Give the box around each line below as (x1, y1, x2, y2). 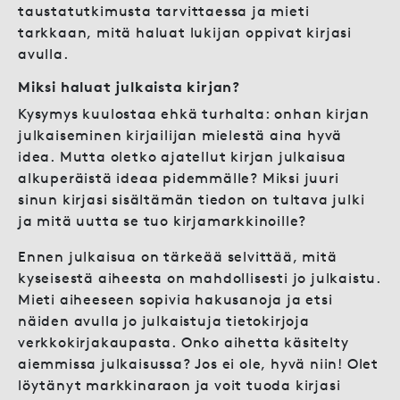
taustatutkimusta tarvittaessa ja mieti (18, 2, 310, 20)
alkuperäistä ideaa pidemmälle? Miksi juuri (18, 169, 339, 187)
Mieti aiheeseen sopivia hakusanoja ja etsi (18, 290, 333, 308)
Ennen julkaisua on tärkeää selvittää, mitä (18, 247, 337, 265)
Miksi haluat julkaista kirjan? (18, 78, 240, 96)
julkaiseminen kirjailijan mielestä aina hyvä (18, 126, 343, 144)
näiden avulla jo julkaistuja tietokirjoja (18, 312, 310, 329)
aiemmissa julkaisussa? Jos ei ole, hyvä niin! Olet (18, 354, 379, 372)
